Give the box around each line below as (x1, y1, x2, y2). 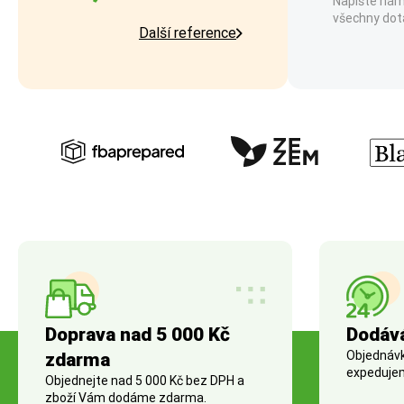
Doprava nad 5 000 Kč (45, 324, 230, 345)
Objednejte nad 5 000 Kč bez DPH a (45, 373, 244, 388)
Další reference (139, 24, 236, 41)
